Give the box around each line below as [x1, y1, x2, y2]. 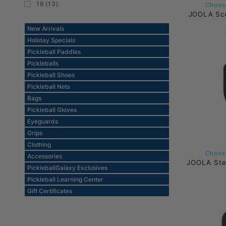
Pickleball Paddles [27, 48, 81, 56]
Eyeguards [27, 118, 58, 126]
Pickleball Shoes [27, 71, 75, 79]
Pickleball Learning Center [27, 176, 103, 184]
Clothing [27, 141, 51, 149]
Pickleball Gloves [27, 106, 77, 114]
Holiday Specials [27, 36, 75, 44]
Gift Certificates [27, 187, 72, 195]
